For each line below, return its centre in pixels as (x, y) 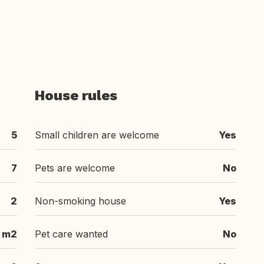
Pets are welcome (75, 168)
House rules (76, 95)
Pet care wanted (71, 234)
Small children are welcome (97, 135)
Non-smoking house (80, 201)
